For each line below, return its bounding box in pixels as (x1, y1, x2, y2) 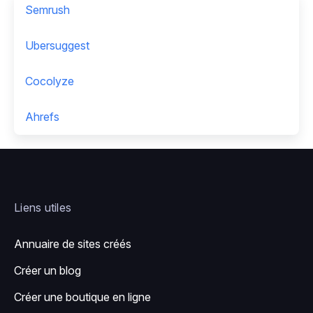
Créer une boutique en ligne (14, 290, 151, 305)
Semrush (25, 3, 70, 17)
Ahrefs (25, 110, 59, 124)
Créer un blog (14, 263, 81, 278)
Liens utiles (14, 201, 71, 215)
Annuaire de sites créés (14, 237, 131, 252)
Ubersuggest (25, 38, 89, 53)
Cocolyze (25, 74, 74, 89)
